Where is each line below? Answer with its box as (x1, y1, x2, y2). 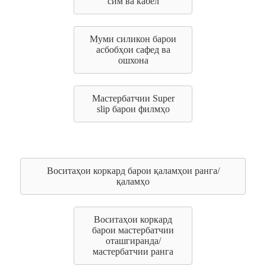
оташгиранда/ (105, 236, 161, 246)
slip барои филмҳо (96, 104, 170, 114)
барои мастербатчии (92, 225, 174, 235)
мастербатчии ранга (93, 246, 173, 256)
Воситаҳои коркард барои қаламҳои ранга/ (46, 166, 220, 176)
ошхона (118, 55, 148, 65)
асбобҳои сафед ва (96, 45, 170, 55)
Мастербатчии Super (91, 93, 175, 103)
